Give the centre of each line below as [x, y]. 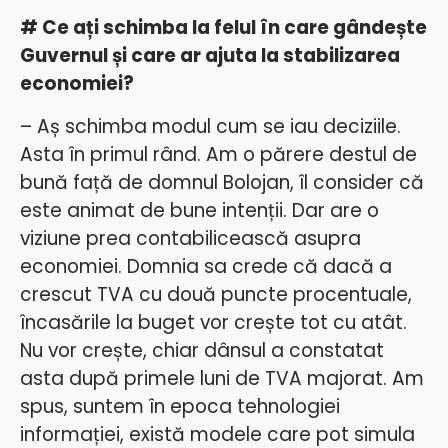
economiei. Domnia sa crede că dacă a [206, 266]
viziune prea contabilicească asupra [190, 238]
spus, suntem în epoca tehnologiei [180, 406]
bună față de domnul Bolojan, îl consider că [222, 182]
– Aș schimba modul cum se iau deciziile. [210, 126]
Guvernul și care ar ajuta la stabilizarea [210, 56]
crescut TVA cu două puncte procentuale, [216, 294]
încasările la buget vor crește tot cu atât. [213, 322]
